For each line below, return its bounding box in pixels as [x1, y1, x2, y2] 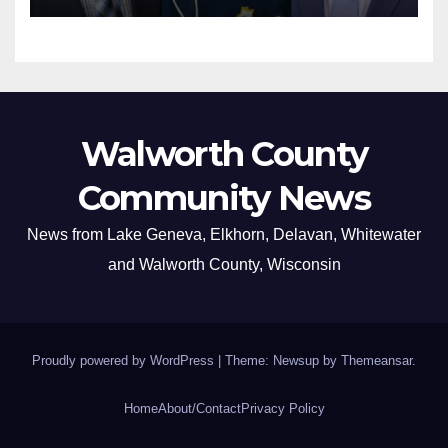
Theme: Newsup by [225, 352, 341, 368]
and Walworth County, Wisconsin [107, 255, 341, 273]
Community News [77, 176, 371, 219]
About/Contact [157, 401, 241, 417]
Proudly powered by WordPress [32, 352, 218, 368]
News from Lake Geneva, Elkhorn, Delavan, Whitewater [27, 225, 421, 243]
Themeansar [341, 352, 412, 368]
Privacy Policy [240, 401, 325, 417]
